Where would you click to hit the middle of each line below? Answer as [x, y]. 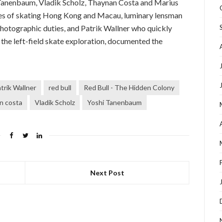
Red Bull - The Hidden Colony [129, 87]
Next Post [107, 173]
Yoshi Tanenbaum [114, 102]
